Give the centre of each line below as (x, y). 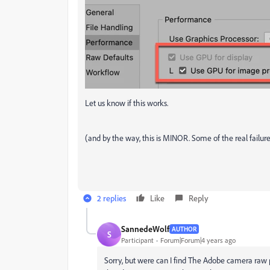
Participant (137, 240)
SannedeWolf (145, 229)
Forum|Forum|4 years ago (198, 240)
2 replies (111, 198)
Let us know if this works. (127, 102)
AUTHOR (184, 229)
